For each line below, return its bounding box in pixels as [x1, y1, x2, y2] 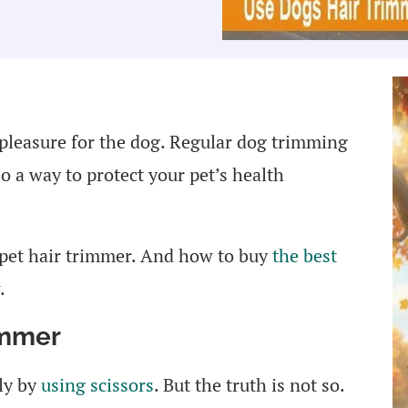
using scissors [41, 372, 154, 397]
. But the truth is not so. [154, 372, 344, 397]
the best [272, 242, 337, 268]
